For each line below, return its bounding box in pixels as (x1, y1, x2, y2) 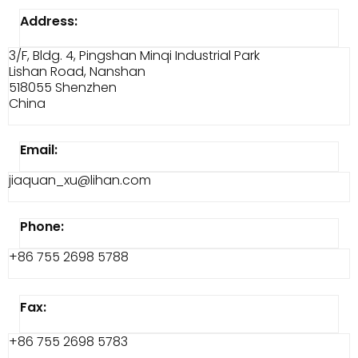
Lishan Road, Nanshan (9, 62, 145, 81)
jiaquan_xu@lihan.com (9, 171, 151, 189)
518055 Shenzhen (9, 78, 117, 97)
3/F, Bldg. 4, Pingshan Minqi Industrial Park (9, 46, 260, 65)
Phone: (20, 217, 64, 236)
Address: (20, 12, 78, 30)
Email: (20, 141, 58, 159)
